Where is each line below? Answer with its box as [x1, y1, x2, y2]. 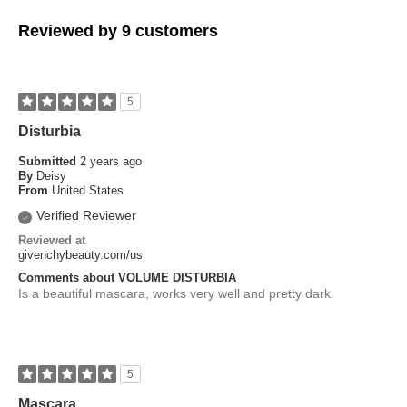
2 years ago [80, 154, 142, 168]
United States [52, 184, 124, 197]
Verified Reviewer [36, 208, 136, 223]
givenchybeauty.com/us [18, 248, 143, 262]
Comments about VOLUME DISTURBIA [18, 271, 236, 284]
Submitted [18, 154, 80, 168]
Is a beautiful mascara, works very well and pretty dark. [18, 286, 334, 301]
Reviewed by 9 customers [18, 22, 218, 40]
